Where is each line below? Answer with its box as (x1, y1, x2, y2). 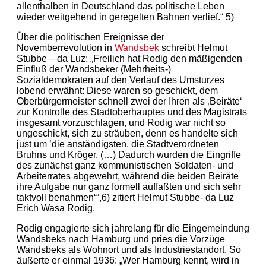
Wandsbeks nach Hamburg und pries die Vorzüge (17, 233, 225, 244)
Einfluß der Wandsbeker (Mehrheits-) (17, 64, 171, 74)
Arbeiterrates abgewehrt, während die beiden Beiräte (17, 170, 239, 181)
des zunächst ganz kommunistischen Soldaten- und (17, 160, 233, 170)
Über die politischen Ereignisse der (17, 31, 164, 42)
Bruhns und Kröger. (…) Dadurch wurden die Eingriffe (17, 149, 241, 160)
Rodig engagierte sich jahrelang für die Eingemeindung (17, 223, 249, 233)
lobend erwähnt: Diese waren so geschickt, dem (17, 85, 218, 96)
